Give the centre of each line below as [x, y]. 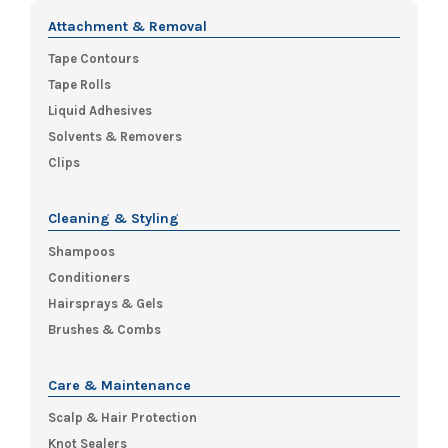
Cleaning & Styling [113, 219]
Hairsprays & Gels [105, 303]
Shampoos [81, 251]
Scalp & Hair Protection [122, 417]
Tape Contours [93, 59]
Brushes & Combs [104, 329]
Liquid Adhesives [100, 111]
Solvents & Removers [115, 137]
